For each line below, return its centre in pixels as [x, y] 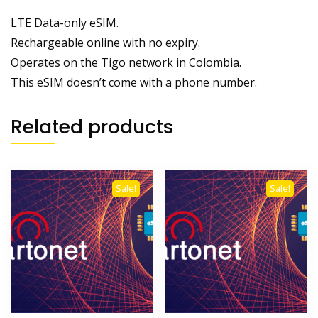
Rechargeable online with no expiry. [105, 43]
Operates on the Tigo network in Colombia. [126, 63]
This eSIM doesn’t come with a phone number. [134, 83]
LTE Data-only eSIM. [65, 23]
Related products [92, 127]
